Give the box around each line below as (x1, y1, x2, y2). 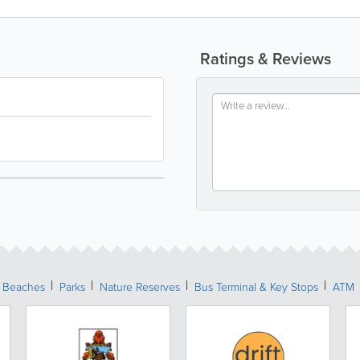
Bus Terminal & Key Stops (194, 279, 318, 294)
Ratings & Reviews (196, 47, 331, 70)
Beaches (2, 279, 45, 294)
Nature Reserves (100, 279, 180, 294)
